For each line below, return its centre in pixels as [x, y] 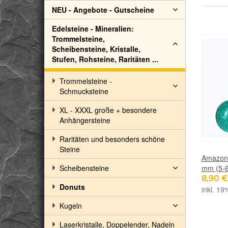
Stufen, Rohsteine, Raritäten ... [105, 59]
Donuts [72, 187]
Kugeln [71, 206]
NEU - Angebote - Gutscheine [103, 10]
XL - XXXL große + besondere [108, 110]
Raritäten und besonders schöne [112, 139]
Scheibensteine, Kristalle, [96, 49]
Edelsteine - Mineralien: [93, 28]
